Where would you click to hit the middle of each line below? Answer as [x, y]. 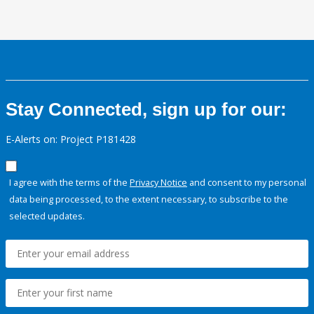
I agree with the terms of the [69, 183]
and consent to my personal [247, 183]
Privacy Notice [158, 183]
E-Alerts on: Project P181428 [71, 139]
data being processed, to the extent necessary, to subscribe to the [149, 199]
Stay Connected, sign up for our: [146, 110]
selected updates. [47, 216]
